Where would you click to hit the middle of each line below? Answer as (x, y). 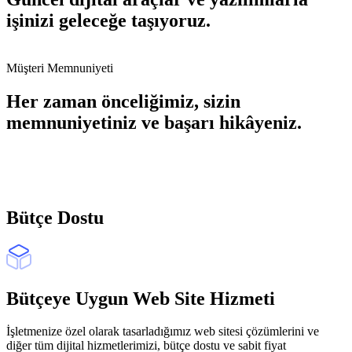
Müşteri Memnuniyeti (60, 68)
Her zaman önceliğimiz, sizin (123, 101)
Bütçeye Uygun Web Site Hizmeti (141, 298)
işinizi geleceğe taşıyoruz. (108, 21)
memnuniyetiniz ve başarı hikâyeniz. (154, 122)
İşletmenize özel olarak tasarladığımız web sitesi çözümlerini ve (163, 332)
